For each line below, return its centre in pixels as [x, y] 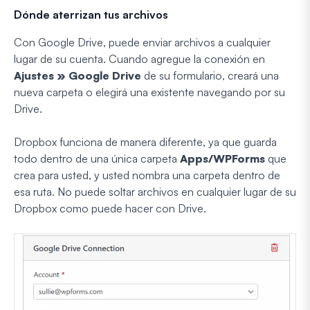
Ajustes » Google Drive [77, 75]
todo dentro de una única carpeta [97, 158]
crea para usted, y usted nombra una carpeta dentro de [147, 175]
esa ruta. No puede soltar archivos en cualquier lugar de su [155, 191]
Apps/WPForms [222, 158]
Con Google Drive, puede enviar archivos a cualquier [142, 42]
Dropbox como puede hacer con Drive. [110, 208]
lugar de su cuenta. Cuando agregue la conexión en [139, 58]
